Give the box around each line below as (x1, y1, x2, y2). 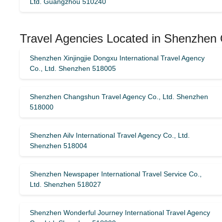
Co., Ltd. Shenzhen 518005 (30, 64, 116, 72)
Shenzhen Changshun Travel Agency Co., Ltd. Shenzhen (30, 93, 208, 101)
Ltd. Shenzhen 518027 (30, 180, 101, 188)
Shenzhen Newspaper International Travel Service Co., (30, 170, 202, 178)
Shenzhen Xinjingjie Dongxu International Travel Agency (30, 54, 205, 62)
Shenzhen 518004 (30, 142, 87, 150)
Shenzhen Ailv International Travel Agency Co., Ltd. (30, 131, 190, 139)
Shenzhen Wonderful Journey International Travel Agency (30, 209, 210, 217)
